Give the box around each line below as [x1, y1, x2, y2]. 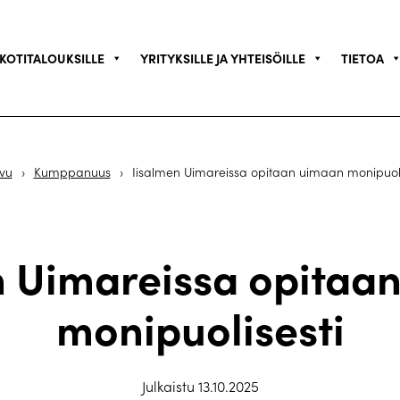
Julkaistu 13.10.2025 [141, 377, 259, 396]
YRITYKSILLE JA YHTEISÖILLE [139, 49, 305, 67]
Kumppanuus [33, 163, 111, 180]
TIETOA [340, 49, 384, 67]
